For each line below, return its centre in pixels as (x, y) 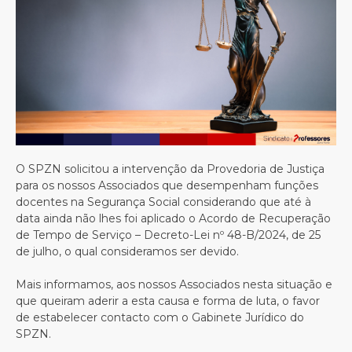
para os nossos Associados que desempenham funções (167, 186)
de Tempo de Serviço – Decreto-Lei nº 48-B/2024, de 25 (168, 235)
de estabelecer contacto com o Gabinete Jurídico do (160, 318)
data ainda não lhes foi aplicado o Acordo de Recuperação (173, 219)
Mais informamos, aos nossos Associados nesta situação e (174, 285)
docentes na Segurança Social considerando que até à (163, 202)
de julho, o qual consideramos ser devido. (127, 252)
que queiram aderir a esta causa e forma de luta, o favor (168, 301)
